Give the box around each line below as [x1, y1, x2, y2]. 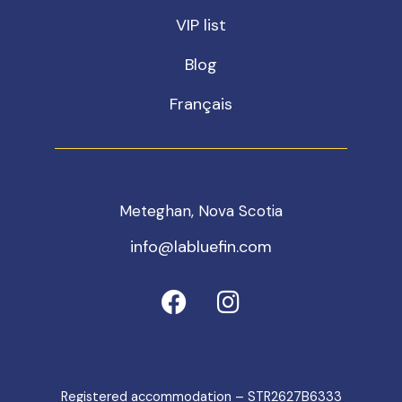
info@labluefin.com [130, 235, 272, 258]
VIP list [176, 13, 226, 36]
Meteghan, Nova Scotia [119, 200, 283, 221]
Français [170, 92, 232, 115]
